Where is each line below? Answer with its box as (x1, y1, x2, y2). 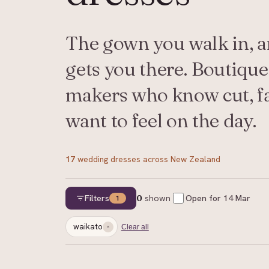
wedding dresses (77, 153, 141, 165)
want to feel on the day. (65, 108, 257, 132)
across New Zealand (141, 153, 221, 165)
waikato (73, 221, 103, 232)
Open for (185, 193, 223, 204)
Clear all (121, 222, 149, 231)
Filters (84, 193, 109, 204)
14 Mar (223, 193, 250, 204)
